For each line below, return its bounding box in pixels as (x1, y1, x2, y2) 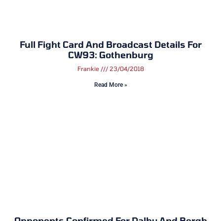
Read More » (94, 81, 127, 89)
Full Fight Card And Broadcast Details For (19, 39, 202, 50)
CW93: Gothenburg (68, 49, 153, 61)
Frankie (77, 65, 101, 73)
